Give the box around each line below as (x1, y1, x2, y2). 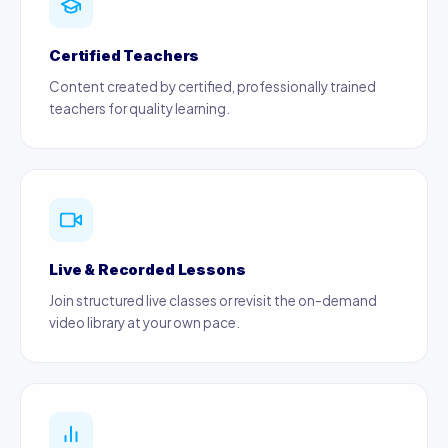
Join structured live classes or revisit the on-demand (49, 292, 377, 309)
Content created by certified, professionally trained (49, 78, 376, 95)
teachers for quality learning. (49, 100, 230, 117)
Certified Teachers (49, 46, 200, 65)
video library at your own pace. (49, 314, 240, 331)
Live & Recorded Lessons (49, 260, 246, 279)
